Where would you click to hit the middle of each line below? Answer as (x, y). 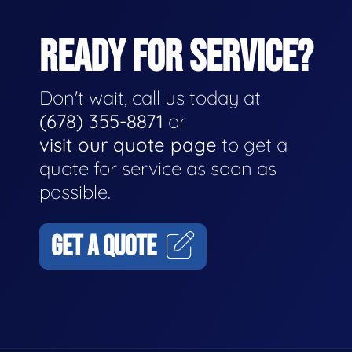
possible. (75, 192)
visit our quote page (128, 145)
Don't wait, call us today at (150, 98)
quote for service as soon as (158, 169)
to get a (252, 145)
